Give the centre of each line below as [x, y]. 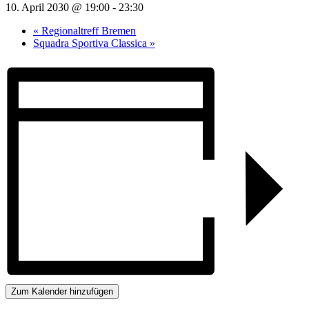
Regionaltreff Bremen [87, 31]
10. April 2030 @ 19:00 [58, 8]
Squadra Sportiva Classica [91, 43]
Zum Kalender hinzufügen [62, 291]
